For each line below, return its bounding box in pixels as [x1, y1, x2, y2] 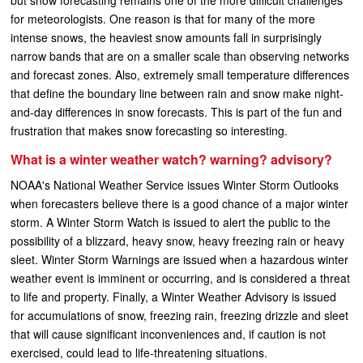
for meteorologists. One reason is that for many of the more [11, 11, 315, 27]
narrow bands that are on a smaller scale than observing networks [11, 48, 349, 64]
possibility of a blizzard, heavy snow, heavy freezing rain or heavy [11, 233, 344, 249]
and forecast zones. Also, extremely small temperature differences [11, 66, 349, 83]
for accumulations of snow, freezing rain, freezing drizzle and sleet [11, 307, 348, 323]
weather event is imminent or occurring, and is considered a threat [11, 270, 350, 286]
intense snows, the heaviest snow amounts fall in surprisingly [11, 29, 322, 45]
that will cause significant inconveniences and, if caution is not [11, 326, 326, 342]
